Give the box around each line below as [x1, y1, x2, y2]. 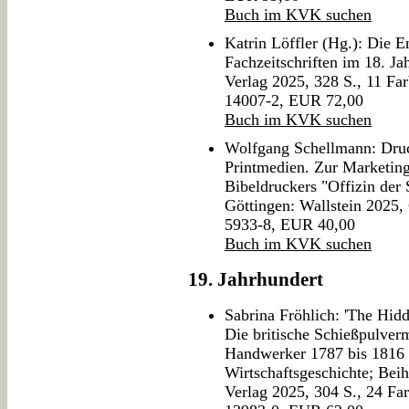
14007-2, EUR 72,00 [225, 91, 363, 110]
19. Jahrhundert [188, 268, 323, 291]
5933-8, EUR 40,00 [225, 215, 355, 235]
